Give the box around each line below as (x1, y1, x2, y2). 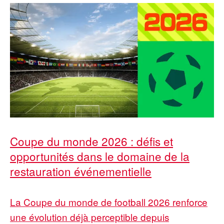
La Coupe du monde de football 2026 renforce (10, 195, 207, 209)
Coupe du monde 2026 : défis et (10, 133, 173, 149)
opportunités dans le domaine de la (10, 148, 189, 164)
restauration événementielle (10, 163, 151, 179)
